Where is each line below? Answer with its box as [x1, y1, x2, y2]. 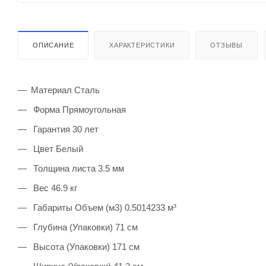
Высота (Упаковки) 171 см [31, 241, 140, 252]
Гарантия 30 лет [31, 123, 99, 134]
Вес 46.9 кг [31, 182, 77, 193]
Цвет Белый [31, 143, 83, 154]
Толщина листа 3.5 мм [31, 163, 124, 173]
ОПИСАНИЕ [33, 41, 74, 49]
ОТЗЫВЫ [210, 41, 243, 49]
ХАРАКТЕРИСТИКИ [109, 41, 175, 49]
